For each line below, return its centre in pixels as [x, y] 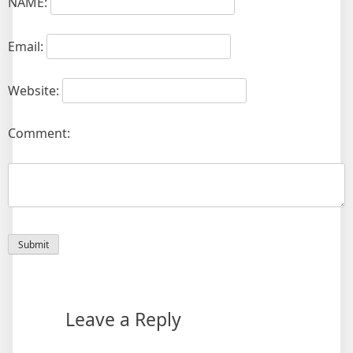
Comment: [39, 133]
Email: [27, 46]
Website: [35, 91]
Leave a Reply [123, 319]
